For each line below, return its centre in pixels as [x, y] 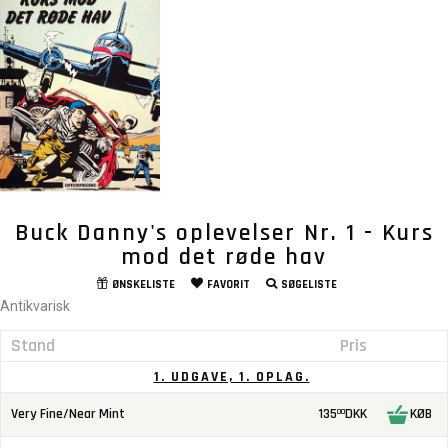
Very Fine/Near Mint [68, 413]
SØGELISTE [308, 284]
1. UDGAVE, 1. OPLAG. [231, 376]
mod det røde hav [224, 256]
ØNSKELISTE [143, 284]
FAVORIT [228, 284]
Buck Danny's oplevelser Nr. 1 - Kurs [224, 232]
